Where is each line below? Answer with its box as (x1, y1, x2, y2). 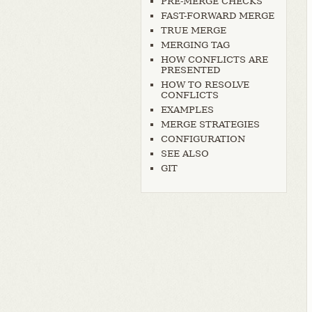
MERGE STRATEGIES (161, 119, 260, 130)
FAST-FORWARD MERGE (161, 10, 274, 22)
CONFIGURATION (161, 134, 245, 145)
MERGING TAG (161, 40, 230, 51)
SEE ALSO (161, 148, 209, 159)
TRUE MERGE (161, 25, 226, 36)
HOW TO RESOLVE (161, 79, 249, 91)
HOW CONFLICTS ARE (161, 54, 268, 65)
